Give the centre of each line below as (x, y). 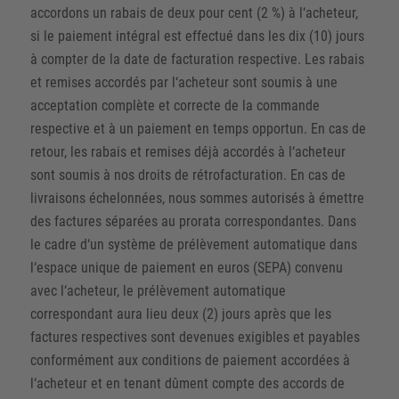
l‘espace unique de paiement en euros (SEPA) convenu (186, 267)
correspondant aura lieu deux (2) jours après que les (180, 313)
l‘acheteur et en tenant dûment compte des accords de (187, 383)
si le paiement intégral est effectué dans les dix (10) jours (197, 36)
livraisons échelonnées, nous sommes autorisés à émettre (197, 198)
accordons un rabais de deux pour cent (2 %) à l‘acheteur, (194, 12)
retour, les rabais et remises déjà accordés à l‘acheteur (187, 151)
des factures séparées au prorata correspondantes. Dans (193, 221)
